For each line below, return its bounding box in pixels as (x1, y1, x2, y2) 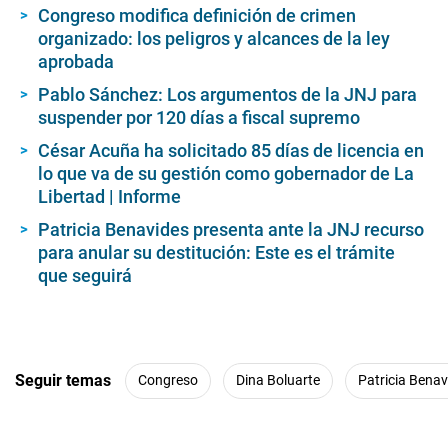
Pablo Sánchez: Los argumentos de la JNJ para (38, 83, 417, 105)
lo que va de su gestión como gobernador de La (38, 162, 414, 184)
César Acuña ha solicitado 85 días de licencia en (38, 139, 424, 161)
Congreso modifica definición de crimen (38, 4, 356, 26)
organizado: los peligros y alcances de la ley (38, 27, 390, 49)
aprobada (38, 50, 114, 72)
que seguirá (38, 264, 132, 286)
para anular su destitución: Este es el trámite (38, 241, 395, 263)
